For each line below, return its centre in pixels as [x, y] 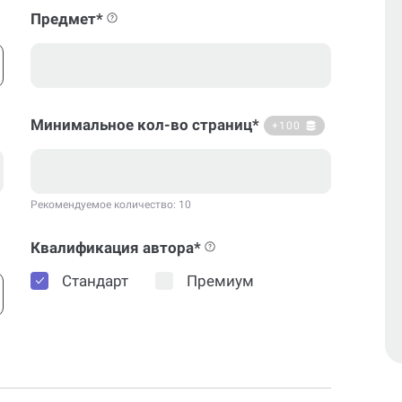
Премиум [221, 280]
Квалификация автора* [116, 248]
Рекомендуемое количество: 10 [111, 205]
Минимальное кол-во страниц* [145, 125]
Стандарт [96, 280]
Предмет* [67, 19]
